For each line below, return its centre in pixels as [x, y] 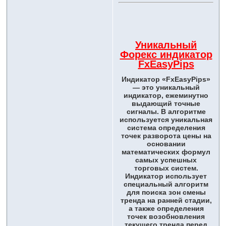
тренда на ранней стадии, [166, 201]
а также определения [166, 209]
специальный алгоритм [166, 184]
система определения [166, 128]
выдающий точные [166, 104]
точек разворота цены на [166, 136]
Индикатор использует [166, 176]
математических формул [166, 152]
